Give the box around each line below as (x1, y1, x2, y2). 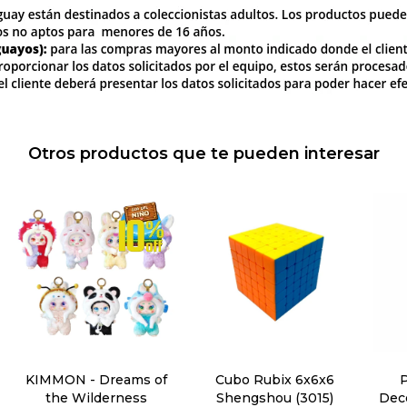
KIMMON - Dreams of (25, 372, 167, 389)
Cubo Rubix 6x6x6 (214, 372, 334, 389)
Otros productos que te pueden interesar (27, 143, 380, 164)
